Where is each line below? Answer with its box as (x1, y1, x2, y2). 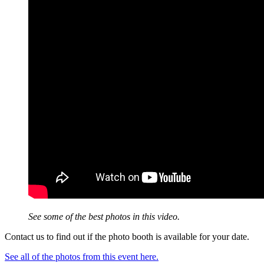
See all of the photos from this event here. (5, 251, 159, 262)
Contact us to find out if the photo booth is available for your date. (5, 231, 249, 242)
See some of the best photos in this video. (28, 211, 180, 222)
